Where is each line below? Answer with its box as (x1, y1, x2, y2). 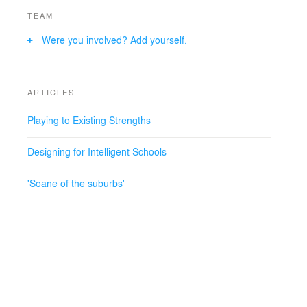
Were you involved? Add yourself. (42, 33, 187, 47)
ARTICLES (27, 86, 75, 97)
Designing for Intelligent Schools (27, 145, 167, 158)
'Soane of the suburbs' (27, 176, 125, 190)
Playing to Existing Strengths (27, 113, 151, 127)
